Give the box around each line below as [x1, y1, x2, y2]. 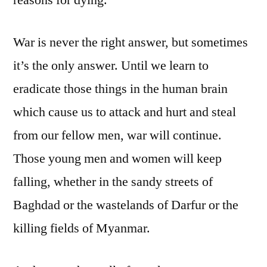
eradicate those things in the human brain [13, 80, 228, 97]
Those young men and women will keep [13, 150, 222, 167]
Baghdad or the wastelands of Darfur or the [13, 196, 238, 213]
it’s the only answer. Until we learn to [13, 57, 209, 74]
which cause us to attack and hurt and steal [13, 103, 236, 120]
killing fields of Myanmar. [13, 219, 150, 237]
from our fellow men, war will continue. [13, 126, 222, 144]
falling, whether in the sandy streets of [13, 173, 213, 190]
